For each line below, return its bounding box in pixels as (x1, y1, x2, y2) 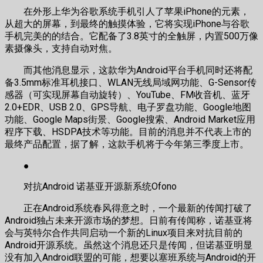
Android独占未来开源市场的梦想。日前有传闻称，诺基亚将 (5, 215, 252, 227)
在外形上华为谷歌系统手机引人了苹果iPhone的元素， (5, 6, 249, 18)
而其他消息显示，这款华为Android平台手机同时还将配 (5, 65, 252, 76)
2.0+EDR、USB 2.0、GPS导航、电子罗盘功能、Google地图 (5, 102, 251, 113)
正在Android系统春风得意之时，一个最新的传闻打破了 (5, 203, 252, 214)
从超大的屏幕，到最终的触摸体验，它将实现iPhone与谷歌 (5, 18, 249, 30)
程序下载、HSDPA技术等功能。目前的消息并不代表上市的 (5, 126, 251, 138)
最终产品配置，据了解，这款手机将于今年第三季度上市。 (5, 139, 249, 150)
